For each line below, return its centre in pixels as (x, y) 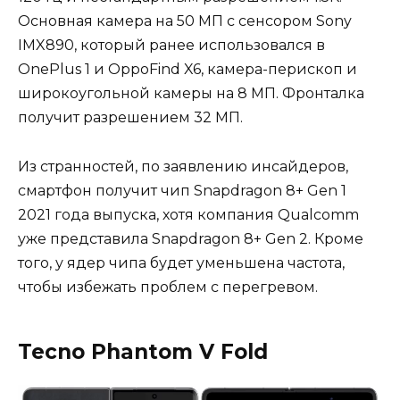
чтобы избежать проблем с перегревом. (168, 287)
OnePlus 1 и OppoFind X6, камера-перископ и (187, 70)
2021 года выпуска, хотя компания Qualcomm (188, 214)
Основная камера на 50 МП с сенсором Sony (185, 21)
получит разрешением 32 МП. (130, 118)
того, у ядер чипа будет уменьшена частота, (181, 262)
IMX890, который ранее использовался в (171, 46)
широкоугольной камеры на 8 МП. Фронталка (191, 94)
